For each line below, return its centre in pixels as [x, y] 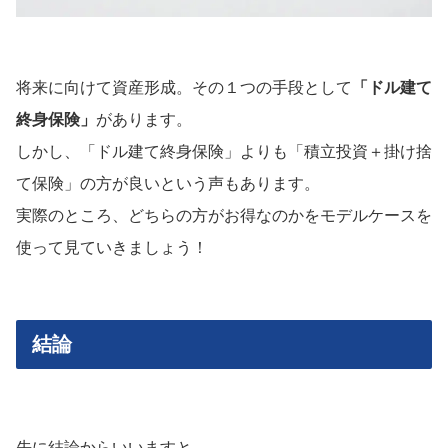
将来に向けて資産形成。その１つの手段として [184, 88]
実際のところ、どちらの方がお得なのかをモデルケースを [224, 216]
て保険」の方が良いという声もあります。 [168, 184]
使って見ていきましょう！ [112, 248]
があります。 [144, 120]
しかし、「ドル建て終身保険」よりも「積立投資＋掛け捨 [224, 152]
